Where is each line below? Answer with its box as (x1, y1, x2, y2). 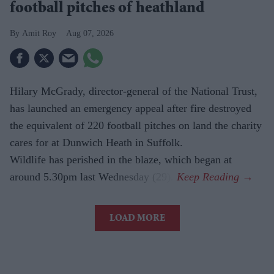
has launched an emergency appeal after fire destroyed (10, 102, 251, 114)
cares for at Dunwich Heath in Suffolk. (10, 136, 183, 149)
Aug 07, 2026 (66, 28, 114, 38)
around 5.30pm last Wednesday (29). (10, 170, 177, 183)
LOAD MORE (109, 213, 165, 224)
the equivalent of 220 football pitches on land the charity (10, 119, 262, 131)
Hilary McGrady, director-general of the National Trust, (10, 84, 257, 97)
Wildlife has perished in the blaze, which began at (10, 153, 232, 166)
